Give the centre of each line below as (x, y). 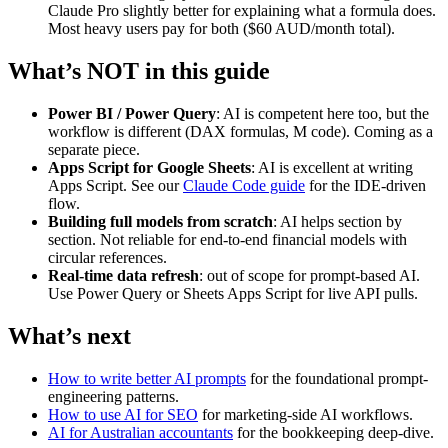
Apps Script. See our (115, 185)
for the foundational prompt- (337, 378)
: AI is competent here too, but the (322, 113)
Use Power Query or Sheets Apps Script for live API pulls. (233, 293)
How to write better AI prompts (147, 378)
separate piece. (94, 149)
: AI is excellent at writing (332, 167)
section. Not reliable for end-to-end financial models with (227, 239)
